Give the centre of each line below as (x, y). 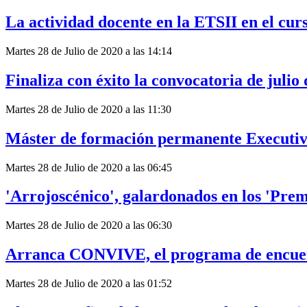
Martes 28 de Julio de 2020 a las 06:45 (89, 167)
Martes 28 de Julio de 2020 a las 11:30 (88, 109)
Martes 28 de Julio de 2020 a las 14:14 (89, 51)
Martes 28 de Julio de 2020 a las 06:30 (89, 225)
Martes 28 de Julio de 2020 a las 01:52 (89, 284)
